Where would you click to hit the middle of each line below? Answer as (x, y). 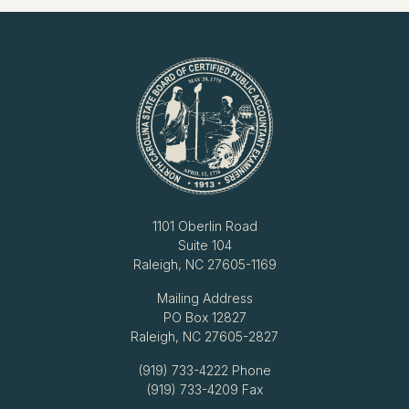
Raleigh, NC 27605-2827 (204, 336)
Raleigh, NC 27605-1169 (204, 264)
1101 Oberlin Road (204, 226)
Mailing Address (204, 298)
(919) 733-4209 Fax (204, 389)
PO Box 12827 (204, 317)
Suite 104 (204, 245)
